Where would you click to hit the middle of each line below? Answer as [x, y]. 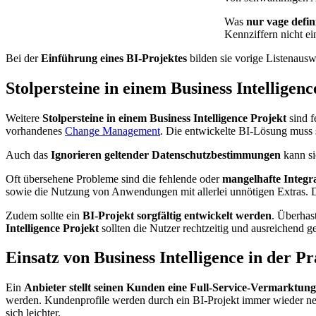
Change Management [113, 130]
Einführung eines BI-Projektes [114, 58]
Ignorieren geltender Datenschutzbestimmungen [166, 154]
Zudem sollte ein [44, 215]
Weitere [24, 118]
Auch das [28, 154]
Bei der [23, 58]
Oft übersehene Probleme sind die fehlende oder [114, 178]
